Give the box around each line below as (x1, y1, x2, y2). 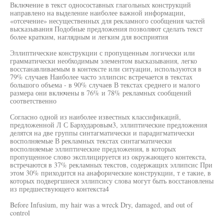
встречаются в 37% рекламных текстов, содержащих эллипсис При (10, 160, 212, 169)
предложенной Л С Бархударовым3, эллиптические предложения (10, 120, 207, 129)
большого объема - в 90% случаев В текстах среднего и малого (10, 80, 200, 89)
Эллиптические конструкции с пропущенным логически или (10, 48, 195, 57)
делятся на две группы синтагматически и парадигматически (10, 128, 194, 137)
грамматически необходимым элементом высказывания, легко (10, 56, 197, 65)
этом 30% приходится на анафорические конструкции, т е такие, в (10, 168, 211, 177)
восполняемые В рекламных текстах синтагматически (10, 136, 172, 145)
